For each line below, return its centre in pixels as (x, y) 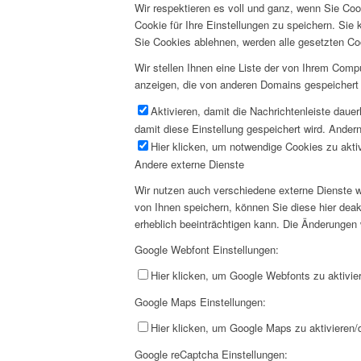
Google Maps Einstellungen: (200, 301)
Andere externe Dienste (189, 164)
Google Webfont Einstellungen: (207, 249)
